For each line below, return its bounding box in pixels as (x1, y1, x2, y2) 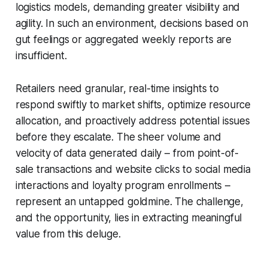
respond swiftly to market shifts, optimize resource (15, 99, 251, 111)
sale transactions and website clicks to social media (15, 163, 251, 176)
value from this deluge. (15, 228, 121, 240)
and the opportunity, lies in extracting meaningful (15, 212, 242, 224)
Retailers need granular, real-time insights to (15, 83, 219, 95)
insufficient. (15, 50, 67, 62)
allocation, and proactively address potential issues (15, 115, 250, 127)
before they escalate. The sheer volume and (15, 131, 221, 144)
